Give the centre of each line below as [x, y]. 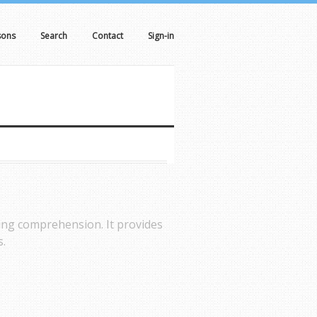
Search [54, 36]
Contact [108, 36]
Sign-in [161, 36]
